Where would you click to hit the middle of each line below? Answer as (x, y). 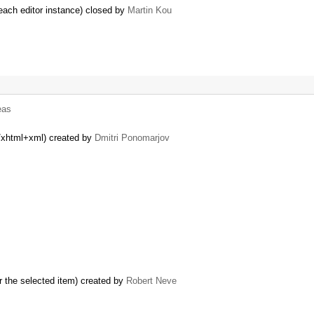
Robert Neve (151, 280)
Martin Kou (150, 10)
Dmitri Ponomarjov (132, 137)
